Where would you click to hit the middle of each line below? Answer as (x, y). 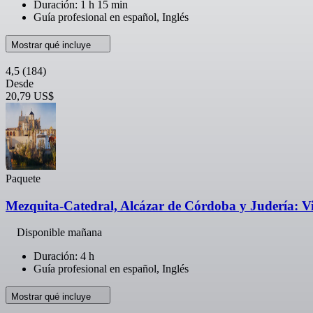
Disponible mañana (59, 233)
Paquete (23, 178)
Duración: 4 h (64, 256)
